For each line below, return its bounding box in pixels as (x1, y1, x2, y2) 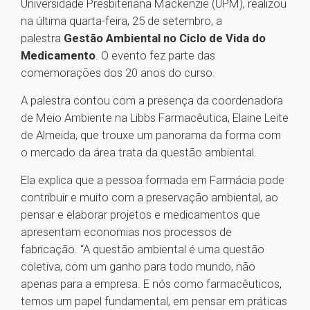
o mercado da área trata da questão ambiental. (21, 145, 262, 160)
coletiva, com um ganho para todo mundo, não (21, 259, 255, 274)
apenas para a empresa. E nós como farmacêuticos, (21, 277, 282, 291)
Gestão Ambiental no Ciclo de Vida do (64, 31, 266, 46)
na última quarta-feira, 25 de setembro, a (21, 14, 222, 28)
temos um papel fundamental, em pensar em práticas (21, 294, 287, 309)
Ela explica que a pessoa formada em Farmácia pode (21, 173, 284, 188)
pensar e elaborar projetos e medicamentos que (21, 208, 260, 222)
